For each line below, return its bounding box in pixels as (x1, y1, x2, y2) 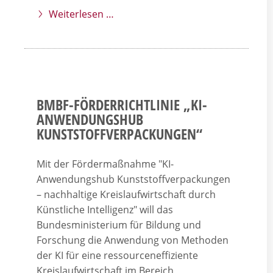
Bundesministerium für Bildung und (37, 218, 201, 232)
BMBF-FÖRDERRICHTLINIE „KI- (37, 94, 207, 115)
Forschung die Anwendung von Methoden (37, 233, 229, 247)
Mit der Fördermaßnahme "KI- (37, 157, 174, 171)
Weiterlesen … (49, 7, 114, 21)
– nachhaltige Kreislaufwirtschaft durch (37, 188, 216, 201)
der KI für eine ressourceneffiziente (37, 249, 198, 262)
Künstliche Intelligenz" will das (37, 203, 173, 216)
